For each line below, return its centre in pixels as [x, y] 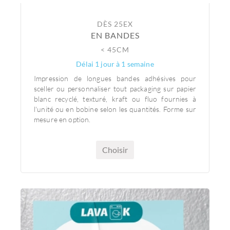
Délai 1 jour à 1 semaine [115, 64]
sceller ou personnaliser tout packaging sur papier [115, 89]
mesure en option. [63, 119]
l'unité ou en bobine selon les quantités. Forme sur [115, 109]
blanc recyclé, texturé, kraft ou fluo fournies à [115, 99]
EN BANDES [115, 35]
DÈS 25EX [115, 24]
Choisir [115, 150]
